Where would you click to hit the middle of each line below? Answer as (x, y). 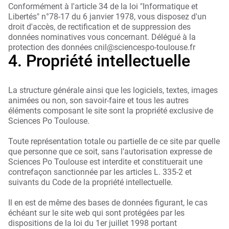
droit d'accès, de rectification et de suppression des (99, 27)
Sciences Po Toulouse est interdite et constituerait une (105, 162)
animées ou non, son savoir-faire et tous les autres (98, 101)
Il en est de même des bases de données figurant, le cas (108, 203)
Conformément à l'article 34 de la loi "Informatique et (103, 7)
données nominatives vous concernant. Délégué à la (102, 37)
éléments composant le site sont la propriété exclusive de (111, 111)
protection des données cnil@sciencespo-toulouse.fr (102, 48)
